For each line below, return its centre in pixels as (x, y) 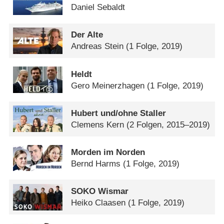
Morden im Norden (108, 152)
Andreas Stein (97, 46)
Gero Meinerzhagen (108, 85)
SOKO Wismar (100, 191)
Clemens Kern (98, 124)
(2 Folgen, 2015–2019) (168, 124)
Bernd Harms (96, 164)
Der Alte (87, 35)
